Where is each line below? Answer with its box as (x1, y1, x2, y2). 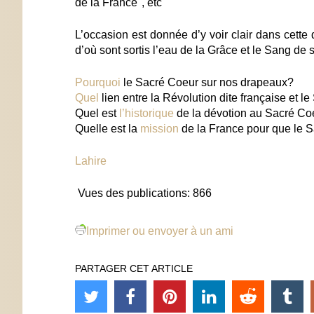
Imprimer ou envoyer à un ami (86, 224, 233, 237)
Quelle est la (75, 122, 140, 135)
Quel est (75, 107, 119, 119)
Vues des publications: (78, 186, 190, 199)
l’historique (119, 107, 174, 119)
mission (140, 122, 179, 135)
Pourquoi (75, 76, 121, 88)
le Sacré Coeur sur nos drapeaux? (121, 76, 294, 88)
